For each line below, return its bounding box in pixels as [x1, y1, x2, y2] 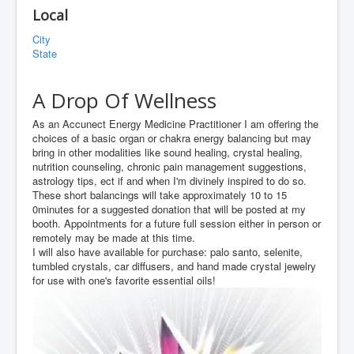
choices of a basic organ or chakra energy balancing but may [32, 130, 311, 145]
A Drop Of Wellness [32, 86, 217, 115]
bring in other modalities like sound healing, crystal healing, [32, 144, 303, 160]
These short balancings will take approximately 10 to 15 [32, 186, 287, 202]
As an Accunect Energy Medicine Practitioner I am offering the [32, 115, 318, 131]
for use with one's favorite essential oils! [32, 272, 216, 288]
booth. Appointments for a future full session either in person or [32, 215, 321, 231]
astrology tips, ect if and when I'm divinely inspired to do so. [32, 172, 307, 188]
